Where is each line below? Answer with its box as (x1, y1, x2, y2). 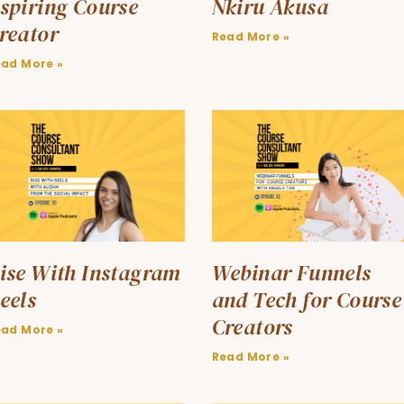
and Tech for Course (211, 284, 402, 315)
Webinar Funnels (211, 257, 372, 288)
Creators (211, 311, 293, 342)
